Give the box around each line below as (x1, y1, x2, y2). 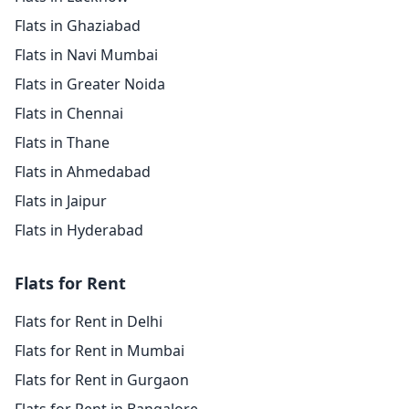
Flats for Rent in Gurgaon (15, 370, 189, 390)
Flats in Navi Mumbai (15, 45, 158, 65)
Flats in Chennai (15, 103, 123, 123)
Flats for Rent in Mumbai (15, 341, 184, 361)
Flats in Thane (15, 132, 110, 152)
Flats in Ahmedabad (15, 162, 151, 182)
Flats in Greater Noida (15, 74, 165, 94)
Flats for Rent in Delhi (15, 311, 163, 331)
